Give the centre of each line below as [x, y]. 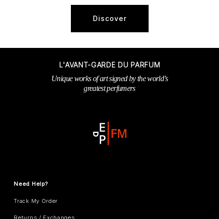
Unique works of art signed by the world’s [109, 78]
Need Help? [31, 184]
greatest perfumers [109, 88]
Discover [109, 18]
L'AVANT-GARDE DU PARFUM [109, 65]
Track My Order [36, 201]
